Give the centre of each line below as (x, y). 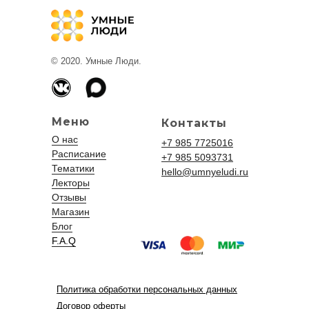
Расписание (79, 154)
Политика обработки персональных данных (147, 289)
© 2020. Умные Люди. (96, 61)
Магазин (71, 212)
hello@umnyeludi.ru (205, 172)
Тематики (73, 168)
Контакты (194, 123)
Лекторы (71, 183)
